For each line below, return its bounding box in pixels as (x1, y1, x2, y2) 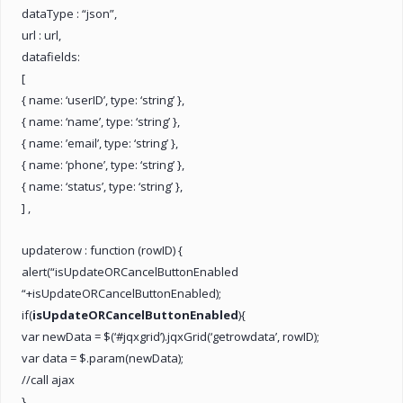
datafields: (22, 48, 80, 65)
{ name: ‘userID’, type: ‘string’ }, (22, 91, 184, 108)
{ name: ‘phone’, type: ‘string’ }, (22, 156, 184, 173)
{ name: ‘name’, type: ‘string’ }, (22, 112, 180, 130)
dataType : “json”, (22, 4, 117, 22)
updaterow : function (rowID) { (22, 241, 183, 258)
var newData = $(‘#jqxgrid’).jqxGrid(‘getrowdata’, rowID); (22, 327, 319, 345)
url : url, (22, 26, 61, 43)
